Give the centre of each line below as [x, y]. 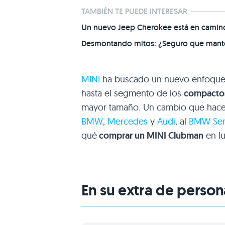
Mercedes [128, 122]
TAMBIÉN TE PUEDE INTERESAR [134, 12]
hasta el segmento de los [133, 93]
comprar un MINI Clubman [150, 136]
